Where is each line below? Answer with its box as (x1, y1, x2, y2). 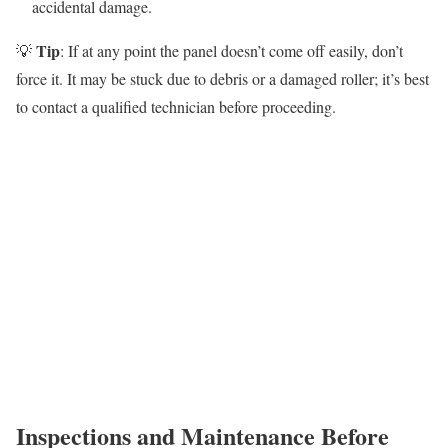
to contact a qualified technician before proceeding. (16, 96, 336, 118)
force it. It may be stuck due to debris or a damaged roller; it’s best (16, 68, 429, 90)
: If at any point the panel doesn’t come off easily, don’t (60, 40, 403, 62)
